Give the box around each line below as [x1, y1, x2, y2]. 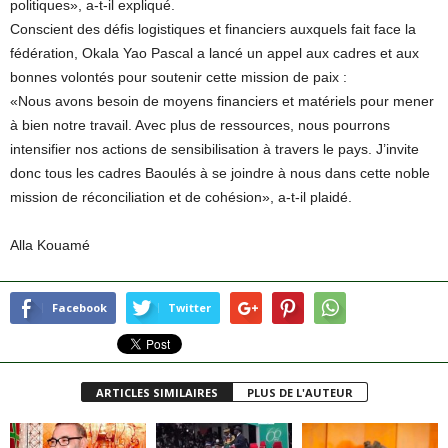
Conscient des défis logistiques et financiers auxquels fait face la [10, 21, 416, 38]
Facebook [52, 300, 107, 316]
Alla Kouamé [10, 237, 90, 254]
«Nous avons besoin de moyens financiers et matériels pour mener [10, 93, 434, 110]
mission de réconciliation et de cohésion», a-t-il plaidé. [10, 189, 352, 206]
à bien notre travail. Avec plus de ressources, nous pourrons [10, 117, 390, 134]
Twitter [168, 300, 211, 316]
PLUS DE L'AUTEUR [246, 385, 353, 401]
